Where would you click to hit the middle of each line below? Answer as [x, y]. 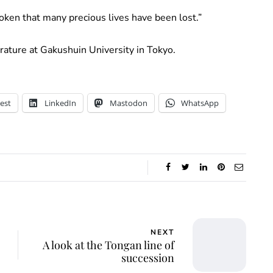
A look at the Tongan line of [108, 245]
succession [148, 257]
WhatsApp [200, 103]
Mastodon [129, 103]
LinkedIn [60, 103]
